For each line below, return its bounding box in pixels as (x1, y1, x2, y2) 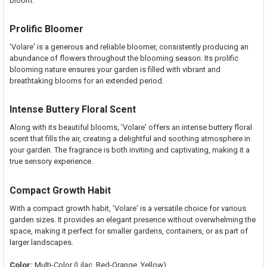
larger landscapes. (9, 237, 73, 247)
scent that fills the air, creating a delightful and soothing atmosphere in (9, 134, 250, 144)
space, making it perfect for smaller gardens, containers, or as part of (9, 226, 248, 235)
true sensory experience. (9, 157, 93, 166)
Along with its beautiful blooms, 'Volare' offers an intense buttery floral (9, 123, 252, 132)
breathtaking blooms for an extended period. (9, 76, 164, 85)
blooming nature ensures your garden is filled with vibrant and (9, 64, 221, 74)
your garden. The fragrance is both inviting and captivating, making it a (9, 145, 250, 155)
